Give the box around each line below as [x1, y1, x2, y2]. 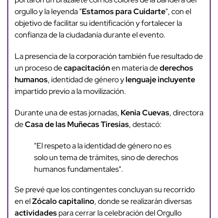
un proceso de [14, 63, 64, 73]
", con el [165, 6, 191, 17]
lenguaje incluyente [125, 74, 195, 85]
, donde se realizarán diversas [94, 196, 192, 207]
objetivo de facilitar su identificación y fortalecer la [14, 18, 182, 29]
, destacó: [128, 119, 163, 130]
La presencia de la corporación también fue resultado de [14, 51, 203, 62]
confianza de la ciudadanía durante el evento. [14, 30, 165, 40]
